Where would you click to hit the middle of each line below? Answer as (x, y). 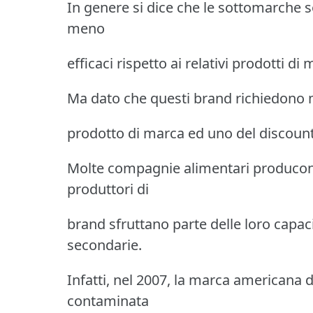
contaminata (108, 300)
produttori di (108, 189)
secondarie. (104, 245)
